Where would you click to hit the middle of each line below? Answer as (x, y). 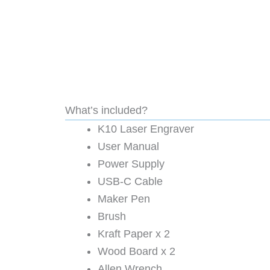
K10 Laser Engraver (146, 129)
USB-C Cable (130, 182)
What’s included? (106, 111)
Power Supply (131, 164)
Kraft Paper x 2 (134, 234)
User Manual (128, 147)
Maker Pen (124, 199)
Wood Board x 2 (137, 252)
